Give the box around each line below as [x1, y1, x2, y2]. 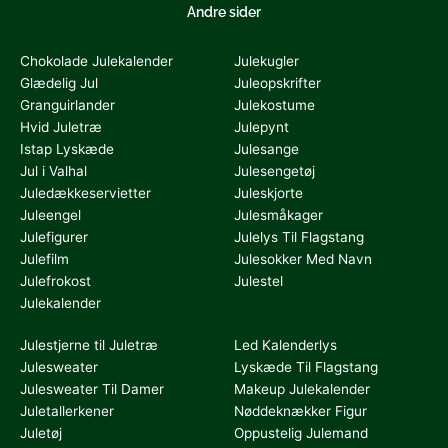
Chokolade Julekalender [20, 53, 173, 69]
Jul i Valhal [20, 163, 87, 179]
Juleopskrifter [234, 75, 321, 91]
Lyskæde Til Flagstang [234, 359, 378, 375]
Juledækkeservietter [20, 185, 151, 201]
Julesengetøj [234, 163, 315, 179]
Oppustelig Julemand [234, 425, 368, 441]
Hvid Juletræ [20, 119, 102, 135]
